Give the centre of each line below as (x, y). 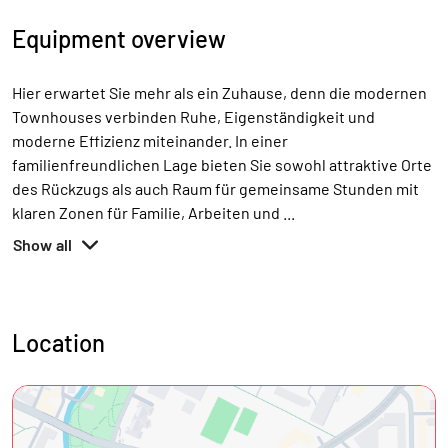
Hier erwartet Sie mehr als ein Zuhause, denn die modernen (219, 92)
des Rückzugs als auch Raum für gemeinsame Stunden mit (215, 188)
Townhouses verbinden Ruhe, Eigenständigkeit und (193, 116)
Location (58, 342)
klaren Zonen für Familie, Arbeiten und (147, 212)
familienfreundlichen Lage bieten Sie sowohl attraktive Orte (222, 164)
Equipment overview (119, 38)
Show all (43, 244)
